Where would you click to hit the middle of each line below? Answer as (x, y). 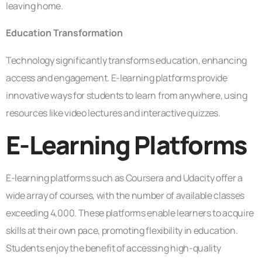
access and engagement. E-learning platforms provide (117, 77)
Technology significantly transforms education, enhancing (127, 60)
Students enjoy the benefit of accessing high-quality (113, 248)
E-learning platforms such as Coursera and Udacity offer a (124, 178)
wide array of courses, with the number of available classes (125, 196)
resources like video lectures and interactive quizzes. (113, 113)
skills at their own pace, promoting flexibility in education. (122, 231)
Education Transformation (64, 32)
